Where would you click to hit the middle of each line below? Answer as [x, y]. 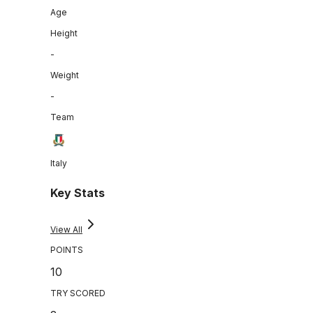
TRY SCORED [78, 293]
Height [64, 33]
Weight [65, 75]
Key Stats [78, 193]
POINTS [67, 250]
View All [66, 230]
